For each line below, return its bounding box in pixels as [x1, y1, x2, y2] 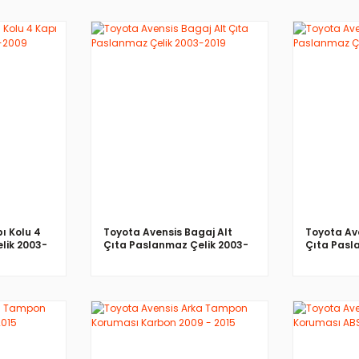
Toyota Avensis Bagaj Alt [103, 224, 232, 239]
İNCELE [162, 102, 197, 118]
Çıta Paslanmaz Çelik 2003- [103, 237, 248, 252]
